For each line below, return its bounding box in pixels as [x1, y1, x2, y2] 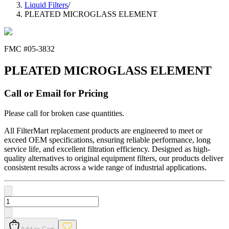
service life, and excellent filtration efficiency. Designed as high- [4, 144, 210, 153]
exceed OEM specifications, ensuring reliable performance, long [4, 135, 211, 144]
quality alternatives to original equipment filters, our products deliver [4, 153, 223, 163]
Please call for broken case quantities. [4, 108, 124, 118]
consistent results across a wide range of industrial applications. [4, 163, 207, 172]
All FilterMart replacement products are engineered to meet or [4, 126, 202, 135]
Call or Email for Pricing [4, 88, 108, 99]
